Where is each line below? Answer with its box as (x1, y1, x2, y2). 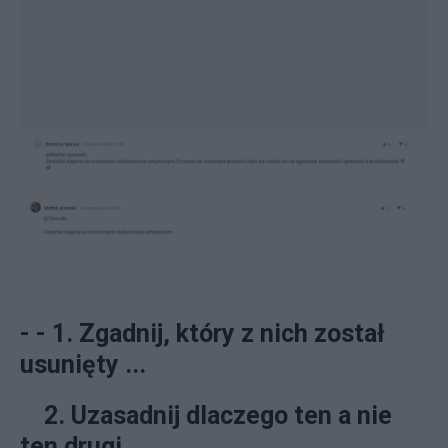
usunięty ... (20, 349, 146, 379)
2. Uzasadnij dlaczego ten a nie (20, 400, 392, 430)
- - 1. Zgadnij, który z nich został (20, 318, 385, 348)
